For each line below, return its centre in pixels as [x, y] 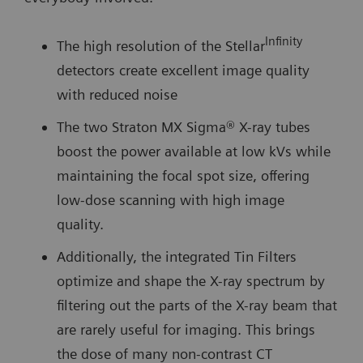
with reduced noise [119, 94]
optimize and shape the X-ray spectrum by [191, 280]
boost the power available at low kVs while [194, 151]
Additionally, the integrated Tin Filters [177, 256]
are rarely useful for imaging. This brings [186, 329]
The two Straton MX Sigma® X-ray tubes [184, 126]
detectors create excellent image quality [183, 70]
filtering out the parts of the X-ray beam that [197, 305]
